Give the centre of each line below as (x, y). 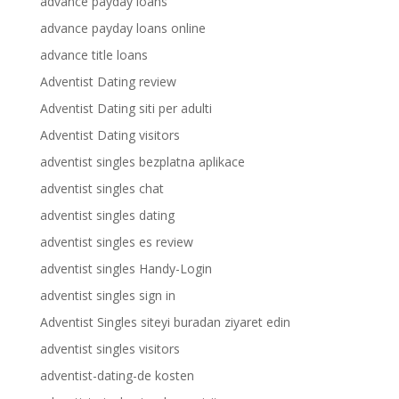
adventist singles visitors (110, 349)
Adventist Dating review (108, 81)
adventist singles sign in (107, 295)
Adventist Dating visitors (110, 135)
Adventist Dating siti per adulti (126, 108)
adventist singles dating (107, 215)
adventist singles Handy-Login (126, 269)
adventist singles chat (102, 188)
